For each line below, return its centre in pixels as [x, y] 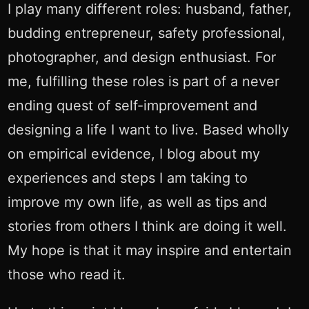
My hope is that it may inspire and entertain [149, 250]
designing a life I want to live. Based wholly [148, 129]
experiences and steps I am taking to [127, 178]
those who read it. [66, 274]
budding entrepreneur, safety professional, [146, 33]
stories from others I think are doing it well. [147, 226]
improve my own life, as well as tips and [137, 202]
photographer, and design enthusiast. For [141, 57]
